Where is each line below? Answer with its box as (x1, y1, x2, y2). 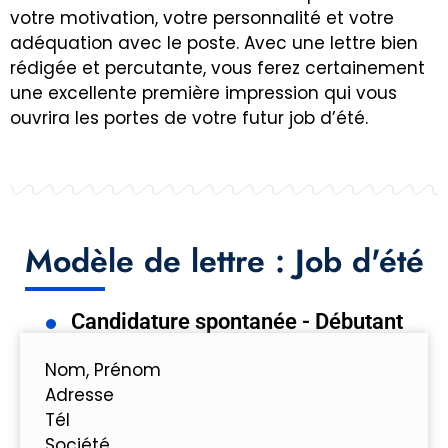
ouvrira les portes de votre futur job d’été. (10, 105, 368, 130)
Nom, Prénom (45, 357, 161, 382)
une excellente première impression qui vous (10, 80, 397, 105)
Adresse (45, 382, 114, 407)
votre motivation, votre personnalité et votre (10, 5, 394, 30)
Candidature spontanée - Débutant (70, 308, 403, 334)
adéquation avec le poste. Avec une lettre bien (10, 30, 418, 55)
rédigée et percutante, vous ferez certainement (10, 55, 425, 80)
